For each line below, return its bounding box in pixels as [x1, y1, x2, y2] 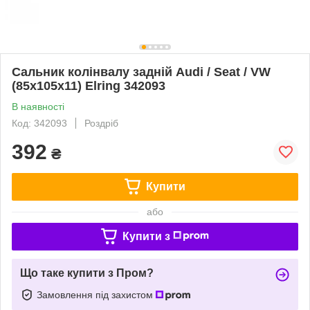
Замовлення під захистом [37, 289, 156, 300]
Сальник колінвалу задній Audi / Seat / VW [12, 64, 271, 79]
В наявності [12, 100, 64, 112]
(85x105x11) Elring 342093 [12, 78, 165, 93]
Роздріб [84, 117, 118, 129]
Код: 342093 [12, 117, 67, 129]
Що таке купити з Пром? [20, 266, 154, 279]
